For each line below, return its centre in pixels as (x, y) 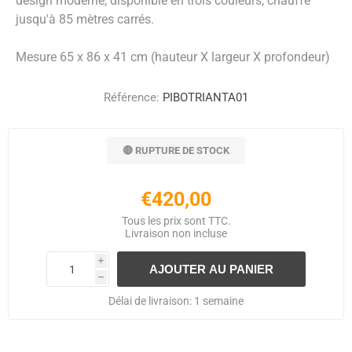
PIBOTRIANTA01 (205, 97)
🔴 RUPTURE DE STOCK (176, 150)
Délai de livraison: (150, 301)
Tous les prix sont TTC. (176, 221)
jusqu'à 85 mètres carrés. (85, 19)
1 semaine (219, 301)
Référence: (132, 97)
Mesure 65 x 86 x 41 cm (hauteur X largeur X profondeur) (173, 57)
